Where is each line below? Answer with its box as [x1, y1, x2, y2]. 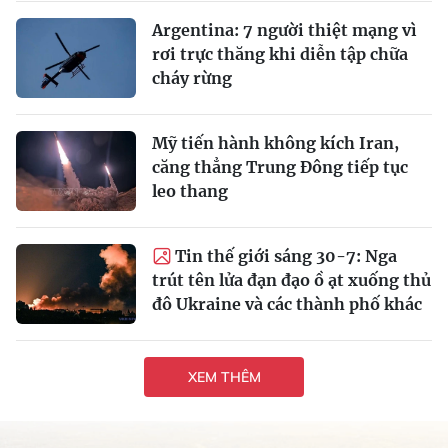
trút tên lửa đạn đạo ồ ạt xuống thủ [152, 270, 431, 291]
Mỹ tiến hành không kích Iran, [152, 133, 399, 154]
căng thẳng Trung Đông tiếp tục [152, 157, 408, 178]
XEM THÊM [187, 367, 261, 386]
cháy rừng [152, 68, 232, 89]
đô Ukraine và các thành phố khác [152, 294, 422, 315]
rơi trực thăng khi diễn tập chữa [152, 44, 408, 65]
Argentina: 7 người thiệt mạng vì [152, 20, 417, 41]
